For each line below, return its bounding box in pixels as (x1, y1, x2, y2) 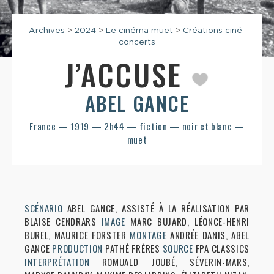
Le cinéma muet (105, 25, 173, 35)
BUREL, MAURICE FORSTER (24, 228, 130, 242)
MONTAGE (130, 228, 170, 242)
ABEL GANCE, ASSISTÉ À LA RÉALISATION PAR (67, 201, 250, 215)
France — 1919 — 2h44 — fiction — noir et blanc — (29, 119, 245, 133)
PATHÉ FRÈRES (105, 242, 163, 256)
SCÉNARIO (24, 201, 67, 215)
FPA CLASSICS (195, 242, 250, 256)
